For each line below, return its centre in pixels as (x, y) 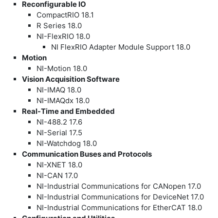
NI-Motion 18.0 (62, 68)
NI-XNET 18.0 (59, 164)
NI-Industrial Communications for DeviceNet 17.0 (120, 197)
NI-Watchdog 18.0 (67, 143)
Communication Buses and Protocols (87, 154)
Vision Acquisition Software (71, 79)
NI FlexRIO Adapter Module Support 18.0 (121, 47)
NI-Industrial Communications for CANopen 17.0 (119, 186)
